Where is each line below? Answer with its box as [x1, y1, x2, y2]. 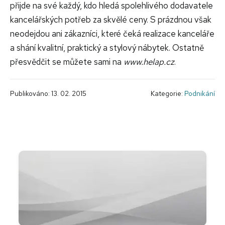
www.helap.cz [124, 56, 174, 68]
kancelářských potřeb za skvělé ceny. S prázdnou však [10, 14, 211, 26]
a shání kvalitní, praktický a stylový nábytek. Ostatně [10, 42, 204, 54]
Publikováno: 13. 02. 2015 [10, 89, 86, 98]
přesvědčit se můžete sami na [10, 56, 124, 68]
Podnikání [184, 89, 215, 98]
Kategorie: [151, 89, 184, 98]
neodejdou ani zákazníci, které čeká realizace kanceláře [10, 28, 214, 40]
